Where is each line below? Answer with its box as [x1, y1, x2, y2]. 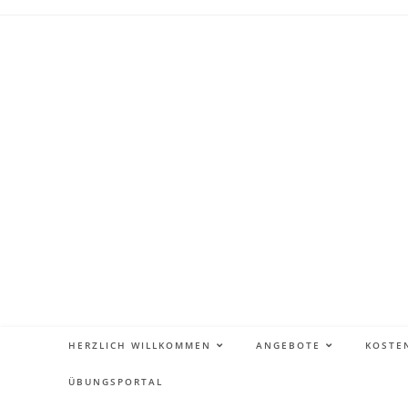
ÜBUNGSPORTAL [68, 375, 163, 389]
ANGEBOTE [256, 339, 321, 352]
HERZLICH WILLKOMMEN [68, 339, 211, 352]
